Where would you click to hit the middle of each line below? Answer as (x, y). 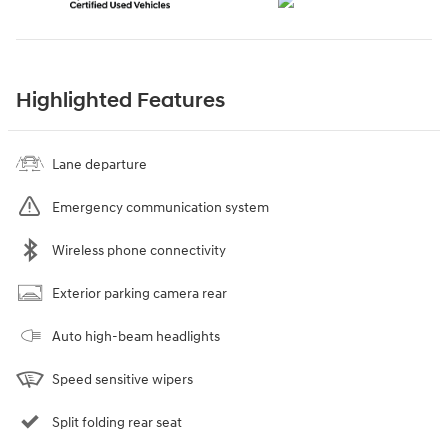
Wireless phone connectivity (139, 250)
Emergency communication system (160, 207)
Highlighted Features (120, 100)
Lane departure (99, 164)
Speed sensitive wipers (122, 379)
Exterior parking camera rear (139, 293)
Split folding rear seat (117, 422)
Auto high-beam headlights (136, 336)
